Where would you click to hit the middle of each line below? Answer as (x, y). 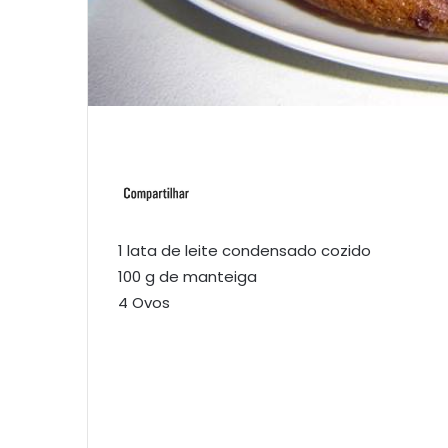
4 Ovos (144, 302)
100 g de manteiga (187, 276)
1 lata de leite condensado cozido (244, 250)
